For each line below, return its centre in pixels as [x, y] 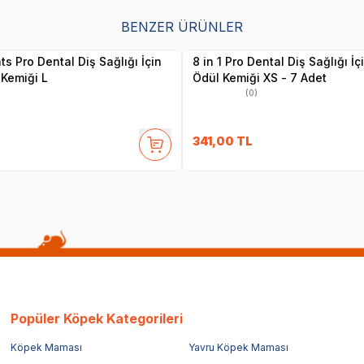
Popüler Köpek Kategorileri [97, 318]
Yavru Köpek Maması [238, 347]
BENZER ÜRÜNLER [182, 26]
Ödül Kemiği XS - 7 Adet [259, 77]
